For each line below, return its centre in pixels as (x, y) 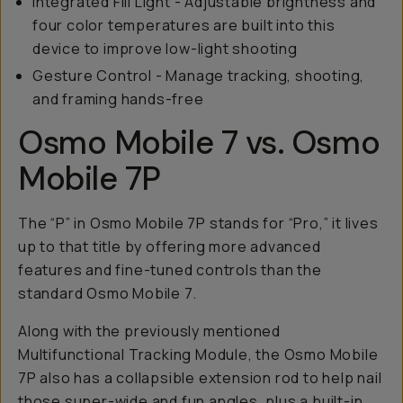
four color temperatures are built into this (184, 25)
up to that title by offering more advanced (170, 246)
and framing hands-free (118, 99)
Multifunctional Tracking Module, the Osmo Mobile (198, 354)
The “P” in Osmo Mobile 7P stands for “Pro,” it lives (198, 223)
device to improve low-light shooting (165, 49)
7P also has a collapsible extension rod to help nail (200, 378)
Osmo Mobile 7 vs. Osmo (199, 143)
